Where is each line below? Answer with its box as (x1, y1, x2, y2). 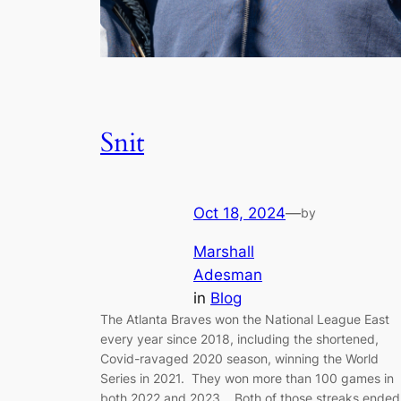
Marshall (193, 242, 254, 260)
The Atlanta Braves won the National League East (100, 311, 389, 327)
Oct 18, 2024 (193, 203, 286, 222)
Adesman (193, 265, 262, 284)
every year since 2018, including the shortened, (100, 330, 379, 346)
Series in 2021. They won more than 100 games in (100, 370, 394, 386)
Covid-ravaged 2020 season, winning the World (100, 350, 379, 366)
